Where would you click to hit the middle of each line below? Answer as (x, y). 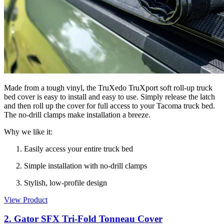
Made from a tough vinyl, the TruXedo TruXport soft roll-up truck (108, 87)
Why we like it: (28, 131)
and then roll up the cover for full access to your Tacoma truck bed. (109, 105)
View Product (26, 199)
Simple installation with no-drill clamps (85, 165)
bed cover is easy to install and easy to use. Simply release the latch (109, 96)
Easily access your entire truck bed (78, 148)
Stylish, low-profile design (65, 182)
